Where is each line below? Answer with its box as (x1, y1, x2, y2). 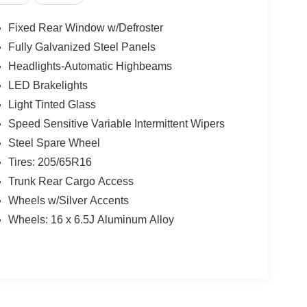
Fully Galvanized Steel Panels (8, 41, 156, 53)
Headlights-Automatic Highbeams (8, 60, 172, 73)
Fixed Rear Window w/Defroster (8, 22, 163, 34)
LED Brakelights (8, 79, 88, 92)
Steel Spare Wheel (8, 137, 100, 149)
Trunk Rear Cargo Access (8, 175, 134, 188)
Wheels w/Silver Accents (8, 195, 129, 207)
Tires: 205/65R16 (8, 156, 92, 169)
